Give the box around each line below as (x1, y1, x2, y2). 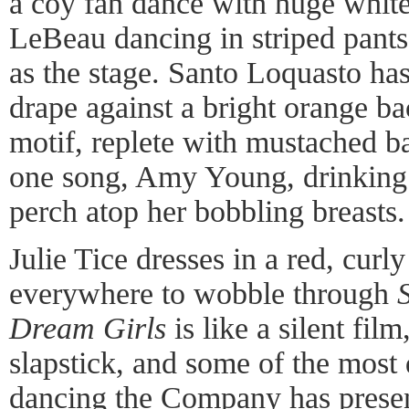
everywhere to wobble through (9, 276, 397, 310)
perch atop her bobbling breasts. (9, 194, 405, 228)
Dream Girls (9, 310, 166, 345)
